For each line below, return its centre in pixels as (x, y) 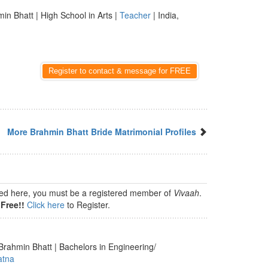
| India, (165, 15)
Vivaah (186, 193)
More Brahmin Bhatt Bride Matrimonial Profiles (102, 132)
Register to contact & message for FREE (120, 71)
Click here (46, 205)
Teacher (135, 15)
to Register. (87, 205)
